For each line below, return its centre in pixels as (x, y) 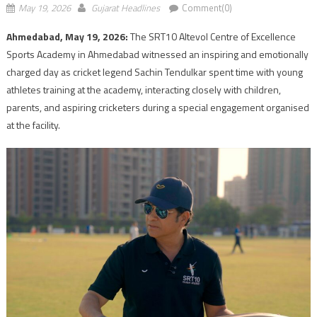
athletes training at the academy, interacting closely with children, (143, 89)
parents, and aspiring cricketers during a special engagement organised (157, 107)
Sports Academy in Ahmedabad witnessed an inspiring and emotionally (157, 54)
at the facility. (33, 125)
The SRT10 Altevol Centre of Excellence (212, 36)
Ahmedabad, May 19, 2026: (67, 36)
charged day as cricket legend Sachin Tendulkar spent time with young (154, 71)
